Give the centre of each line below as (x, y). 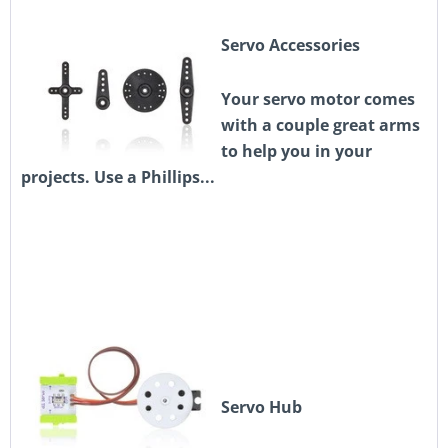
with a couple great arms (320, 125)
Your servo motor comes (318, 99)
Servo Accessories (290, 45)
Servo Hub (261, 407)
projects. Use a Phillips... (118, 177)
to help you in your (296, 151)
